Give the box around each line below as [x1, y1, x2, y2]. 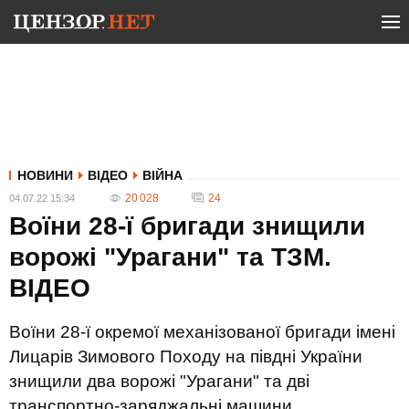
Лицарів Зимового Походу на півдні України [9, 347, 362, 366]
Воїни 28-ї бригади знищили [9, 212, 365, 240]
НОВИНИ [17, 168, 73, 183]
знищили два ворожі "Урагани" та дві [9, 372, 309, 391]
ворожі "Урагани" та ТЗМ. [9, 243, 331, 271]
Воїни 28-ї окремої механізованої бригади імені [9, 322, 395, 341]
